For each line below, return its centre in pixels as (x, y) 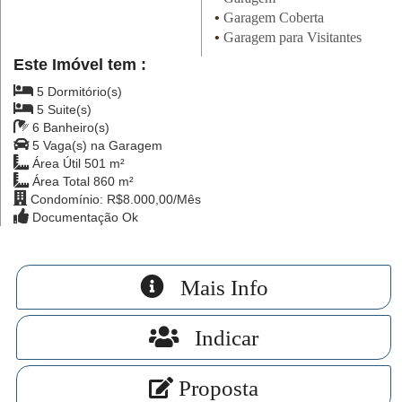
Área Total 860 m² (81, 181)
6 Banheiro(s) (69, 127)
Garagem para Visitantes (290, 37)
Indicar (218, 337)
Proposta (216, 388)
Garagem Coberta (271, 17)
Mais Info (216, 287)
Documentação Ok (83, 217)
